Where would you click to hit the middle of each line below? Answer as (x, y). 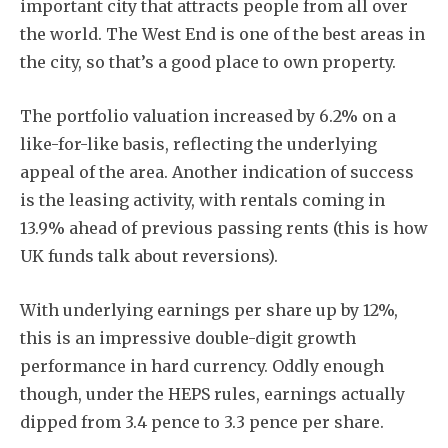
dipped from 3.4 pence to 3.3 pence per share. (202, 421)
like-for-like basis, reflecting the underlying (198, 143)
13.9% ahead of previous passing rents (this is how (224, 227)
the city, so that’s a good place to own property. (208, 61)
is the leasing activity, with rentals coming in (202, 199)
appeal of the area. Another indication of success (217, 171)
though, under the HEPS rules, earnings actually (212, 393)
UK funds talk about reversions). (149, 255)
